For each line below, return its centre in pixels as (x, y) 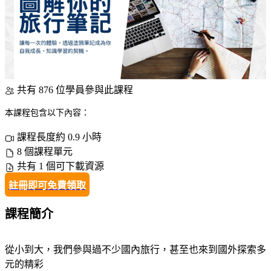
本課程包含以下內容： (47, 113)
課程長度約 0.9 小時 (59, 137)
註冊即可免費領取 (47, 186)
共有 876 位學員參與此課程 (75, 90)
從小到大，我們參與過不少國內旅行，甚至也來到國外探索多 (135, 249)
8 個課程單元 (45, 152)
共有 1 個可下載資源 (60, 166)
